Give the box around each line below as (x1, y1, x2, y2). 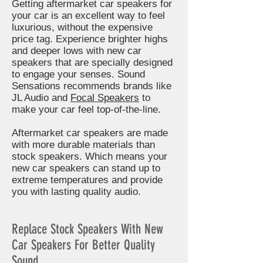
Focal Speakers (70, 92, 139, 103)
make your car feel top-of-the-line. (12, 104, 161, 115)
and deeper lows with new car (12, 45, 141, 56)
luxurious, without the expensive (12, 22, 153, 33)
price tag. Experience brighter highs (12, 33, 168, 45)
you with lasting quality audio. (12, 186, 144, 197)
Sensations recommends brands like (12, 80, 171, 92)
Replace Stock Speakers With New (12, 221, 163, 237)
